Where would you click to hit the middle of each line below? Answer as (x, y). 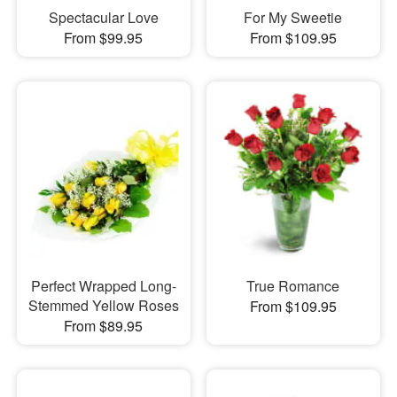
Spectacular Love (103, 17)
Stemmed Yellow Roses (103, 306)
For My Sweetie (293, 17)
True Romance (293, 286)
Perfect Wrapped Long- (103, 286)
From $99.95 (104, 37)
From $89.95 (104, 326)
